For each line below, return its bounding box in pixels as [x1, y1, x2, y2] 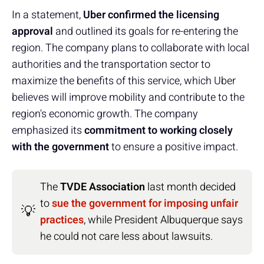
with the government [12, 138, 109, 155]
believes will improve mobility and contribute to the [12, 89, 245, 105]
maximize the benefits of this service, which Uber [12, 72, 236, 89]
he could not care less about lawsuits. [40, 228, 213, 245]
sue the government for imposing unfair [52, 195, 238, 212]
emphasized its [12, 122, 84, 138]
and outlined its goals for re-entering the [53, 23, 238, 39]
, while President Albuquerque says [84, 212, 243, 228]
